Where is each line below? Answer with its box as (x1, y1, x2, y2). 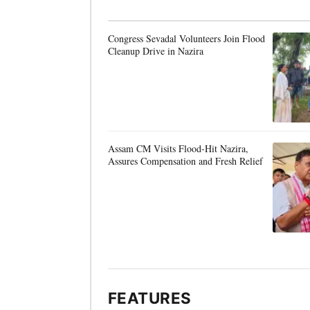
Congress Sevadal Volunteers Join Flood (108, 32, 265, 45)
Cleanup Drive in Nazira (108, 44, 203, 57)
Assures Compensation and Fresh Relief (108, 154, 263, 167)
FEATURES (108, 289, 192, 307)
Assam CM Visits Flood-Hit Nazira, (108, 142, 248, 155)
